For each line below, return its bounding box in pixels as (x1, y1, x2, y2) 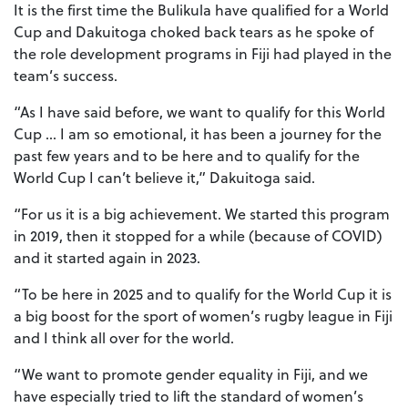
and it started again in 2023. (14, 247, 200, 269)
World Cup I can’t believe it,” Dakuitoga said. (14, 167, 315, 189)
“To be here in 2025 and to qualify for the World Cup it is (14, 283, 392, 305)
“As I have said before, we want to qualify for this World (14, 101, 385, 123)
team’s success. (14, 65, 117, 87)
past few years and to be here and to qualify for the (14, 145, 360, 167)
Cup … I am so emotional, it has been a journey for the (14, 123, 382, 145)
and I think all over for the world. (14, 327, 234, 349)
